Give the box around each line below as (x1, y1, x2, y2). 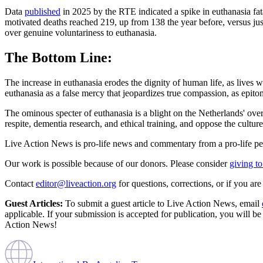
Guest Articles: (5, 198, 63, 208)
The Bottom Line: (5, 49, 112, 65)
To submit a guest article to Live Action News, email (63, 198, 259, 208)
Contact (5, 178, 33, 188)
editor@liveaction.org (36, 178, 116, 188)
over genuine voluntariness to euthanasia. (5, 27, 159, 38)
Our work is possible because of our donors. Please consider (5, 158, 227, 168)
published (25, 6, 60, 16)
